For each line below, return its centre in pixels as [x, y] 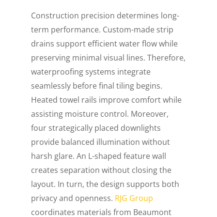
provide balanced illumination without [101, 142]
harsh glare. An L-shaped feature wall [99, 156]
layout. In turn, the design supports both [105, 184]
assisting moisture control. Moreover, [100, 114]
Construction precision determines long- [105, 15]
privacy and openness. [73, 198]
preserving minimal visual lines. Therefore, [108, 57]
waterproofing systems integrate [91, 71]
